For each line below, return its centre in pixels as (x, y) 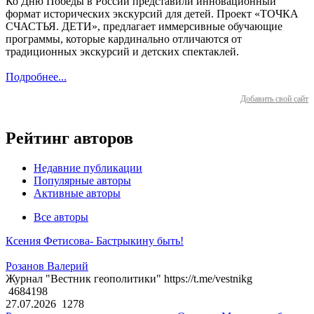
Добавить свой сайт (274, 99)
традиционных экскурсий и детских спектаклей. (122, 52)
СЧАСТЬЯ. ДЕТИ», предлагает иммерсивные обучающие (144, 27)
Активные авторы (77, 193)
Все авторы (61, 217)
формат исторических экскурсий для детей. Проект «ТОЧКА (152, 14)
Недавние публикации (88, 168)
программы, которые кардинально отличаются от (124, 39)
